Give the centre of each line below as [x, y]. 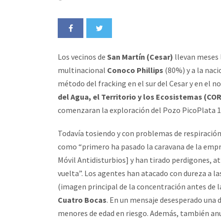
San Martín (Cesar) [140, 57]
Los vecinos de [82, 57]
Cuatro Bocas [82, 200]
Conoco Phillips [135, 70]
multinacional [82, 70]
